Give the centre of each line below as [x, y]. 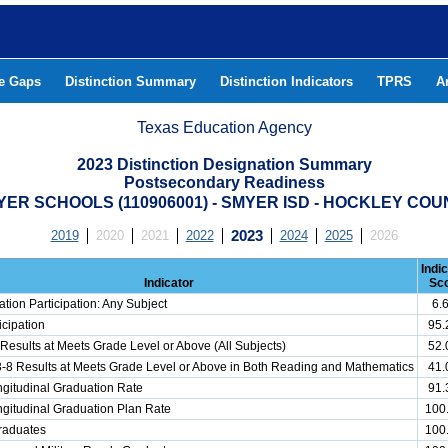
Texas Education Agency [224, 127]
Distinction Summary [130, 81]
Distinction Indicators [286, 81]
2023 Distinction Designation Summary [224, 164]
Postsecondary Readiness [224, 182]
